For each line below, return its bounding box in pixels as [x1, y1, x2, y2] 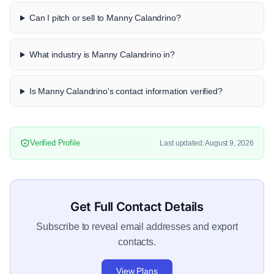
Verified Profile [30, 138, 80, 148]
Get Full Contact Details [70, 199, 204, 215]
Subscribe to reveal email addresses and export [36, 221, 238, 232]
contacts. [118, 237, 156, 248]
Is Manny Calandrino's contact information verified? [29, 86, 223, 97]
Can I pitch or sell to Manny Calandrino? [29, 13, 181, 23]
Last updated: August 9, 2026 [160, 138, 254, 147]
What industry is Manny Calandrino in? [29, 50, 175, 60]
